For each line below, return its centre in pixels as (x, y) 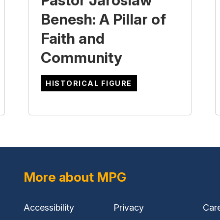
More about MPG (75, 177)
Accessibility (49, 208)
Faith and (73, 39)
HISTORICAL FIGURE (89, 83)
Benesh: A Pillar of (103, 19)
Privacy (128, 208)
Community (82, 58)
